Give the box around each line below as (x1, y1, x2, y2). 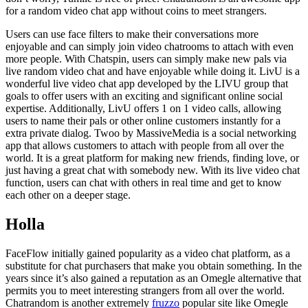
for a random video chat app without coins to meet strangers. (5, 5, 267, 17)
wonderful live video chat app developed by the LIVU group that (5, 78, 288, 90)
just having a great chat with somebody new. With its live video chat (5, 164, 300, 177)
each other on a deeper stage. (5, 189, 131, 201)
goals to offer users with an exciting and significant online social (5, 90, 283, 102)
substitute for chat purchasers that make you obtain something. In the (5, 260, 302, 272)
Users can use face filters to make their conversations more (5, 28, 258, 41)
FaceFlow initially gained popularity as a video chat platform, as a (5, 247, 290, 259)
